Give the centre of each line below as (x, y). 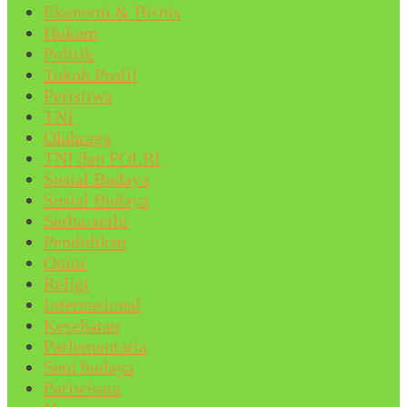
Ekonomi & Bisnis (112, 12)
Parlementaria (95, 347)
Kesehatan (82, 326)
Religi (66, 284)
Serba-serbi (86, 221)
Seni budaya (89, 367)
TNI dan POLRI (102, 159)
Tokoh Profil (90, 75)
